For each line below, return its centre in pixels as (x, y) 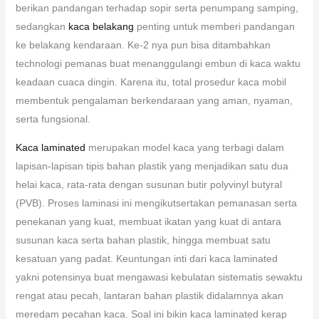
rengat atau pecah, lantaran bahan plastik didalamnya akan (149, 295)
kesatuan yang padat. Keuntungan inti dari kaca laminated (146, 258)
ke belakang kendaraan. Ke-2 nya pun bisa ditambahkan (143, 45)
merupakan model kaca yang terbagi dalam (184, 147)
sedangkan (42, 26)
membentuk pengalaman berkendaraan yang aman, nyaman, (154, 100)
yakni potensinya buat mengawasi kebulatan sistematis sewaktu (159, 277)
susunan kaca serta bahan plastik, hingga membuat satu (143, 240)
